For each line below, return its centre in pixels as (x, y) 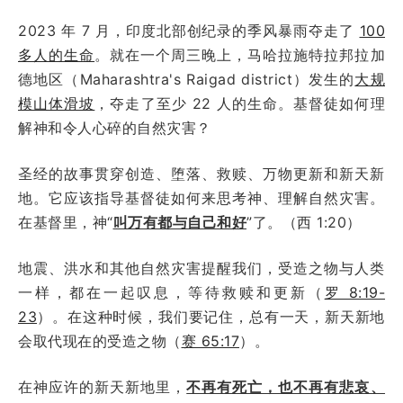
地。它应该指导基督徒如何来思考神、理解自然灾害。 (201, 197)
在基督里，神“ (66, 222)
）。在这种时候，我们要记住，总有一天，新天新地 (211, 316)
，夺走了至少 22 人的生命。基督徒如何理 (240, 103)
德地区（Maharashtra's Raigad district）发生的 (187, 79)
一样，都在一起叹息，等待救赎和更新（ (171, 292)
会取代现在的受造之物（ (100, 340)
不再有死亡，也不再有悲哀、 (286, 386)
